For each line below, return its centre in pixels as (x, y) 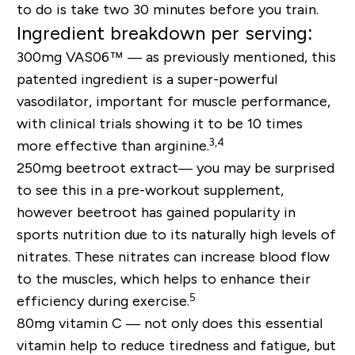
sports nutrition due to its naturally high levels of (176, 235)
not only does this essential (233, 324)
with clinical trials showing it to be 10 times (159, 124)
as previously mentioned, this (240, 57)
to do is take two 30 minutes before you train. (167, 10)
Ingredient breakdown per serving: (164, 33)
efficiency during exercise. (103, 302)
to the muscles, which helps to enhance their (163, 279)
